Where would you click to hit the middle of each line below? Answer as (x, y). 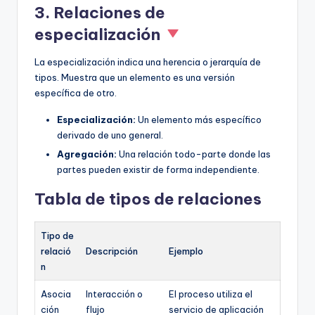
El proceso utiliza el (211, 294)
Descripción (112, 251)
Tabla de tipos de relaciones (148, 199)
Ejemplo (186, 251)
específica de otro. (76, 93)
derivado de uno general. (110, 135)
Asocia (56, 294)
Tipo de (57, 236)
